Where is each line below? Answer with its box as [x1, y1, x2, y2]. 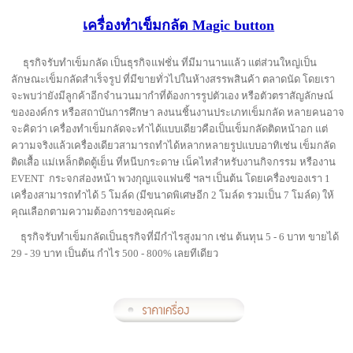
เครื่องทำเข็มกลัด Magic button [83, 17, 275, 34]
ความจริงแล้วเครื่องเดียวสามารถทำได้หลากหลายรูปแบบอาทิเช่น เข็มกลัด [11, 139, 336, 152]
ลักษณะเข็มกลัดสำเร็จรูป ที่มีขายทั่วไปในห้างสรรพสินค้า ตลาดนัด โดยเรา [11, 73, 336, 86]
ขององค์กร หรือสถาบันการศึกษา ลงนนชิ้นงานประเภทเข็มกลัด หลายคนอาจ [11, 106, 345, 119]
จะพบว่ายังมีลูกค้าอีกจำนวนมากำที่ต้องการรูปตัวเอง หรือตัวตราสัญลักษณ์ [11, 90, 334, 102]
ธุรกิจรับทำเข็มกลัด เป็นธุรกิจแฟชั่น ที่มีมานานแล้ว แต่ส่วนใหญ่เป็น [23, 57, 318, 69]
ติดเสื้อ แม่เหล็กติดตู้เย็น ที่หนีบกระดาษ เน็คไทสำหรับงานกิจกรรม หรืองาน [11, 156, 336, 169]
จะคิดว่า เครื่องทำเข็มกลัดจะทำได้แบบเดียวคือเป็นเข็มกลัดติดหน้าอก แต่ [11, 123, 329, 136]
